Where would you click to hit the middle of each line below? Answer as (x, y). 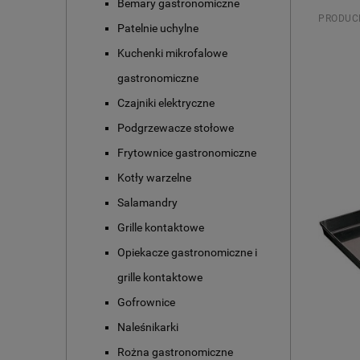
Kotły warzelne (154, 178)
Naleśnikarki (148, 327)
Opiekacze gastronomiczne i (187, 253)
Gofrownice (146, 303)
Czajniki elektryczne (166, 103)
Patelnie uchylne (158, 29)
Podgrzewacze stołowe (176, 128)
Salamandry (147, 203)
